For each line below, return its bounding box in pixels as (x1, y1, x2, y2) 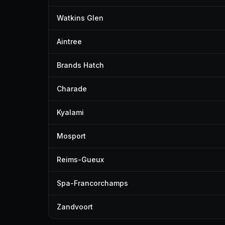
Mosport (57, 132, 86, 140)
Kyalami (57, 108, 84, 117)
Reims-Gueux (57, 155, 104, 164)
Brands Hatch (57, 61, 104, 69)
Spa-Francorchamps (57, 179, 128, 187)
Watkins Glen (57, 14, 103, 22)
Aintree (57, 37, 82, 46)
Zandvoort (57, 202, 93, 211)
